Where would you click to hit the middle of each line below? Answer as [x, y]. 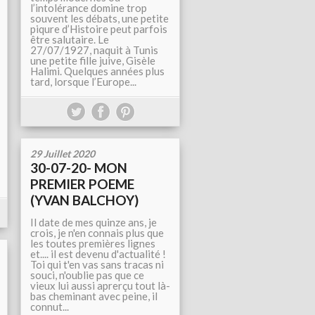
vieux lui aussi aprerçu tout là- [100, 285]
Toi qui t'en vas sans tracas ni [97, 264]
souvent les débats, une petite [99, 18]
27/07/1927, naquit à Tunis [94, 50]
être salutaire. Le [70, 39]
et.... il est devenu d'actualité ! [98, 254]
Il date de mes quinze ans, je [94, 222]
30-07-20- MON [79, 168]
